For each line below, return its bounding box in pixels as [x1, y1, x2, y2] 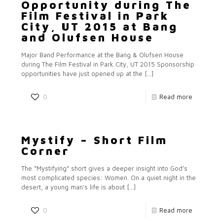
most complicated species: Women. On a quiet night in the [21, 174, 196, 182]
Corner [21, 145, 70, 157]
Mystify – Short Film [21, 134, 168, 147]
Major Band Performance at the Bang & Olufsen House [21, 51, 184, 59]
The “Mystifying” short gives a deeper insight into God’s [21, 164, 187, 172]
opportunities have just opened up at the [21, 70, 143, 77]
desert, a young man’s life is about [21, 183, 125, 191]
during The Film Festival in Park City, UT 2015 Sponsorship [21, 60, 194, 68]
